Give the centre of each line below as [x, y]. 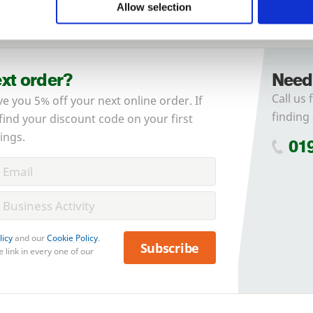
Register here [166, 35]
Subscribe [170, 248]
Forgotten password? [101, 18]
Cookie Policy [72, 238]
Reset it [179, 18]
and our [30, 238]
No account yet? [87, 35]
